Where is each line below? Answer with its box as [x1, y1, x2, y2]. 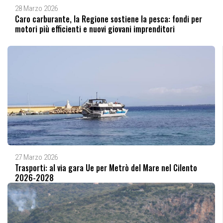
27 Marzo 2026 [15, 152, 58, 162]
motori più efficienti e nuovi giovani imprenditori [15, 22, 175, 35]
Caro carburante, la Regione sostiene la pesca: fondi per [15, 12, 202, 25]
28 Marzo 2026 [15, 3, 58, 13]
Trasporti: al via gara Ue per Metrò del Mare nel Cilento [15, 161, 197, 174]
